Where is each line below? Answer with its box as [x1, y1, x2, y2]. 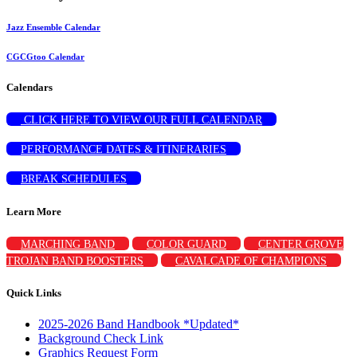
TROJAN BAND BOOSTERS [6, 254, 143, 267]
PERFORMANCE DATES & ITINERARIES [21, 143, 226, 156]
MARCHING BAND [21, 237, 115, 250]
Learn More [6, 205, 61, 218]
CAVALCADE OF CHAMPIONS [175, 254, 327, 267]
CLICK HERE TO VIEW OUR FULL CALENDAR [21, 114, 262, 127]
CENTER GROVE [258, 237, 343, 250]
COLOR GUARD [147, 237, 226, 250]
